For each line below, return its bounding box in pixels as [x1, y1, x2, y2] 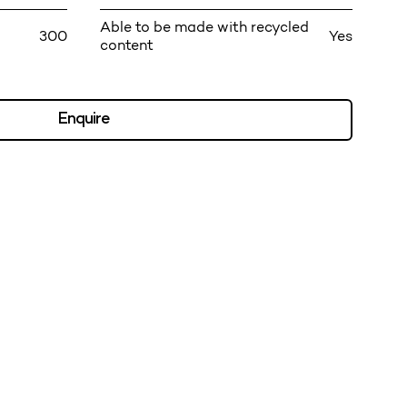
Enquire [57, 111, 110, 129]
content [100, 36, 154, 55]
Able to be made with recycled [100, 18, 309, 36]
